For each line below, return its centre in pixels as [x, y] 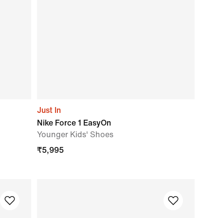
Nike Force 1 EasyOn [74, 123]
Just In [49, 110]
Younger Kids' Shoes [75, 134]
